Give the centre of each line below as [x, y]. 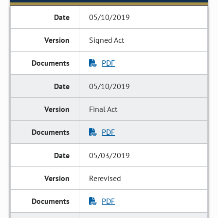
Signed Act [107, 40]
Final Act [103, 109]
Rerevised [105, 178]
